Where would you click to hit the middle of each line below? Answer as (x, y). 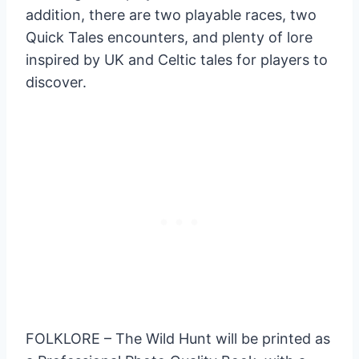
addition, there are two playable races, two (171, 14)
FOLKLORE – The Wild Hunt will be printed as (178, 338)
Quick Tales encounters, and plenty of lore (169, 37)
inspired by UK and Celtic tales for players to (177, 59)
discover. (56, 82)
